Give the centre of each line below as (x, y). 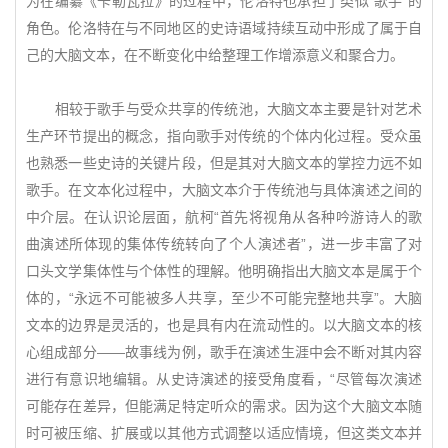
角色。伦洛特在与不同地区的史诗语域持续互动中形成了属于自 (224, 28)
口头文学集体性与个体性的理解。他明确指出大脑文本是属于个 (224, 271)
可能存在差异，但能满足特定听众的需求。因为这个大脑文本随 (224, 406)
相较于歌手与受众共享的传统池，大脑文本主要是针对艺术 (224, 109)
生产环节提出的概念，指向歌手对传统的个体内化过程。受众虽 (224, 136)
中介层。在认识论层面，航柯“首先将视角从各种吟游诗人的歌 (224, 217)
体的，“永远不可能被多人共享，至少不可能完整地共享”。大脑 (224, 298)
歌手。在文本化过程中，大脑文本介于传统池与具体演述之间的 (224, 190)
